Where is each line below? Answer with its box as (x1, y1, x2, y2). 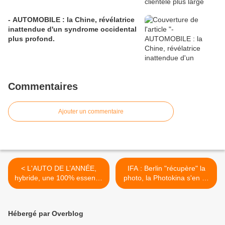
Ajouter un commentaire (58, 108, 124, 116)
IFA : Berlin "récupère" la (127, 164, 205, 173)
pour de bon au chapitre (128, 183, 204, 192)
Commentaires (8, 81, 78, 92)
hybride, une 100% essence (15, 174, 103, 182)
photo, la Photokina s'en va (123, 174, 209, 182)
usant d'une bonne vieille (19, 183, 98, 192)
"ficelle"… (44, 193, 74, 201)
